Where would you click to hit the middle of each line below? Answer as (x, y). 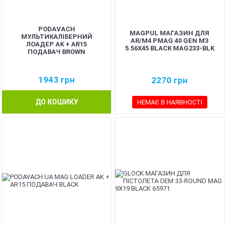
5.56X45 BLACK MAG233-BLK (169, 48)
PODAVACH (56, 29)
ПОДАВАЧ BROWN (56, 52)
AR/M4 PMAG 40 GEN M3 (169, 40)
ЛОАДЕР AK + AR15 (56, 44)
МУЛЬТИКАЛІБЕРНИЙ (56, 37)
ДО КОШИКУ (56, 102)
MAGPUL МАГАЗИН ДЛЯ (169, 33)
